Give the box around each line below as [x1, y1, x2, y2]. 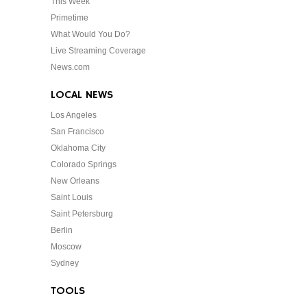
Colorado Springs [51, 160, 116, 170]
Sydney [51, 258, 79, 269]
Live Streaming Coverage [51, 46, 146, 56]
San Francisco [51, 127, 104, 137]
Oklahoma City [51, 143, 106, 153]
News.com [51, 62, 90, 73]
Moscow [51, 242, 82, 252]
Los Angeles [51, 110, 97, 121]
